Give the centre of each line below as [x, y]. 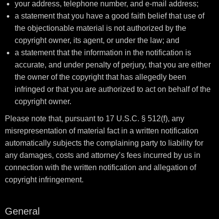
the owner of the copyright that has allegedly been [100, 77]
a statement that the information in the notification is [103, 53]
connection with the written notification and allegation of [100, 167]
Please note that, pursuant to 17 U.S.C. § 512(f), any [95, 119]
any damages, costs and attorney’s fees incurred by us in [103, 155]
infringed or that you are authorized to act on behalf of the [113, 89]
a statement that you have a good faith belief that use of [109, 16]
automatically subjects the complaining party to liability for [104, 143]
